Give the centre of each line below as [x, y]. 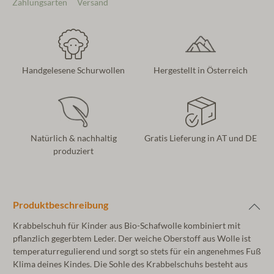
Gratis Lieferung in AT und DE [201, 138]
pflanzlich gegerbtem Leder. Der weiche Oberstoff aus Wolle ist [132, 238]
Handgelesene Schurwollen [73, 70]
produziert [73, 151]
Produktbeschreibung [61, 205]
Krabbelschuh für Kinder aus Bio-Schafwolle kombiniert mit [127, 225]
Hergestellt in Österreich [201, 70]
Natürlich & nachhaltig [73, 138]
